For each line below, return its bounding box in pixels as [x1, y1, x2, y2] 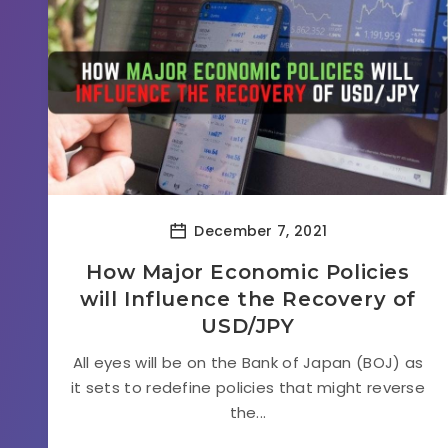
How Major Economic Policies [86, 260, 410, 284]
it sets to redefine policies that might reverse [70, 377, 426, 398]
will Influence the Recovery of [79, 287, 416, 311]
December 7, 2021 [190, 220, 328, 241]
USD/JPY [201, 314, 295, 338]
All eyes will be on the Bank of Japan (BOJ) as [72, 352, 424, 373]
